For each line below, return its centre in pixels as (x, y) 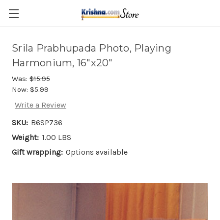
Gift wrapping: (37, 152)
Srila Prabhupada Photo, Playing (92, 48)
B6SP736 (47, 123)
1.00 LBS (56, 137)
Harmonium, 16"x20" (62, 63)
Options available (97, 152)
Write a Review (41, 105)
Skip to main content (110, 19)
